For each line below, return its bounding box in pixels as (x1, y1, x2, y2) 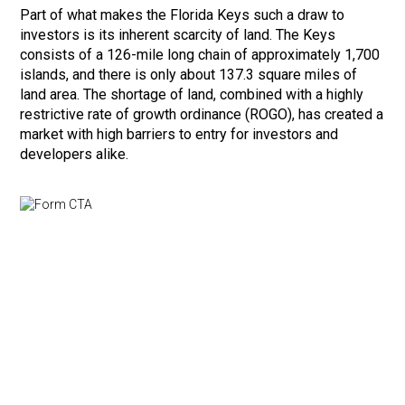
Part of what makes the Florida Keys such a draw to (20, 6, 345, 24)
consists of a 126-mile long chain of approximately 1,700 (20, 46, 381, 64)
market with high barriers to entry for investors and (20, 126, 339, 144)
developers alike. (20, 146, 129, 164)
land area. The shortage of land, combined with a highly (20, 86, 364, 104)
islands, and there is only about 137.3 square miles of (20, 66, 358, 84)
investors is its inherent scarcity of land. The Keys (20, 26, 336, 44)
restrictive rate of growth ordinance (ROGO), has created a (20, 106, 384, 124)
